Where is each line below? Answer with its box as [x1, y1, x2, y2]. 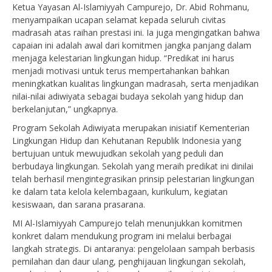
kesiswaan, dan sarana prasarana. [12, 198, 145, 210]
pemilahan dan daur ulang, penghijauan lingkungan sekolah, [12, 255, 246, 267]
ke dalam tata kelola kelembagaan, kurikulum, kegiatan [12, 185, 228, 197]
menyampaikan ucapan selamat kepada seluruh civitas [12, 13, 226, 25]
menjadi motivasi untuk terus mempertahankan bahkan [12, 64, 229, 76]
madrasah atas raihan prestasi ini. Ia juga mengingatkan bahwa [12, 26, 260, 38]
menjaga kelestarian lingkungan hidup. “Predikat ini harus [12, 52, 234, 64]
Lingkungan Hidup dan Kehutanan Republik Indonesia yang [12, 134, 241, 146]
